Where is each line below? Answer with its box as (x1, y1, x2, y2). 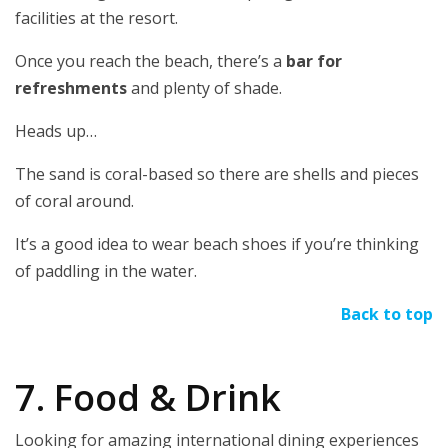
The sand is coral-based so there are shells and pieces (15, 162, 419, 185)
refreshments (15, 76, 127, 99)
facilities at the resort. (15, 6, 178, 29)
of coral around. (15, 189, 134, 212)
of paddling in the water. (15, 259, 197, 282)
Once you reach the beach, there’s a (15, 49, 286, 72)
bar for (286, 49, 342, 72)
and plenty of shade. (127, 76, 282, 99)
